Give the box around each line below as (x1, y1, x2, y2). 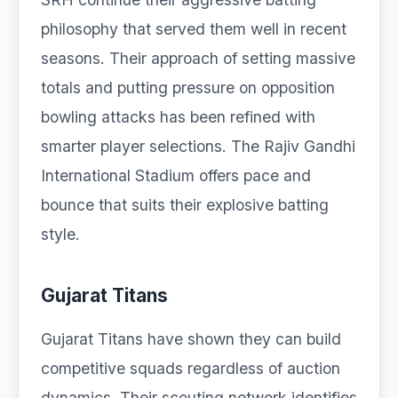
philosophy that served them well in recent (41, 20, 346, 38)
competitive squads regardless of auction (41, 359, 340, 378)
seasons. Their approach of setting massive (41, 49, 355, 68)
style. (41, 225, 80, 243)
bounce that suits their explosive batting (41, 195, 329, 214)
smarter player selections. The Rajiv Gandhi (41, 137, 355, 155)
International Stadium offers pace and (41, 166, 311, 185)
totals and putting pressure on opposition (41, 78, 335, 97)
